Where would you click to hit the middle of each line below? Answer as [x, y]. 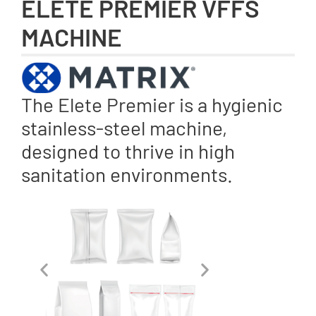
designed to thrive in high [128, 151]
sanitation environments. [127, 174]
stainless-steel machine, [124, 127]
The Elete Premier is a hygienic [152, 104]
